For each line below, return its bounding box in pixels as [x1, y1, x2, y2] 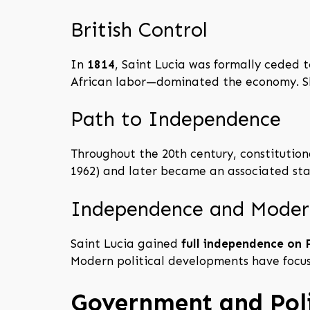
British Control [71, 17, 208, 42]
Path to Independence [71, 107, 281, 132]
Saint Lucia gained [71, 236, 181, 250]
